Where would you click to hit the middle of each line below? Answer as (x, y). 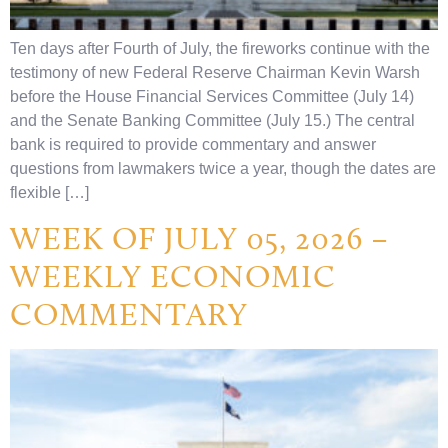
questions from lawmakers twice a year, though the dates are (223, 168)
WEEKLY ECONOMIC (173, 276)
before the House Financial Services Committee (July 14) (212, 96)
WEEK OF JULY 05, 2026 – (199, 238)
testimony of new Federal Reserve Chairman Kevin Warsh (215, 72)
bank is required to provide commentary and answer (193, 144)
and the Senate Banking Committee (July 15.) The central (212, 120)
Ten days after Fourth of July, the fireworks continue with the (220, 48)
